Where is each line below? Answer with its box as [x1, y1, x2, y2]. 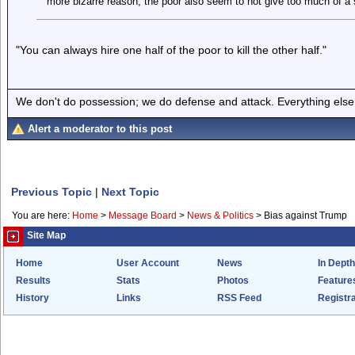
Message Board [109, 211, 177, 220]
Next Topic [101, 185, 159, 198]
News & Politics [187, 211, 254, 220]
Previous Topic [11, 185, 92, 198]
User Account [116, 258, 179, 268]
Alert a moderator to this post [28, 123, 172, 135]
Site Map [27, 231, 66, 240]
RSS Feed [217, 293, 261, 303]
